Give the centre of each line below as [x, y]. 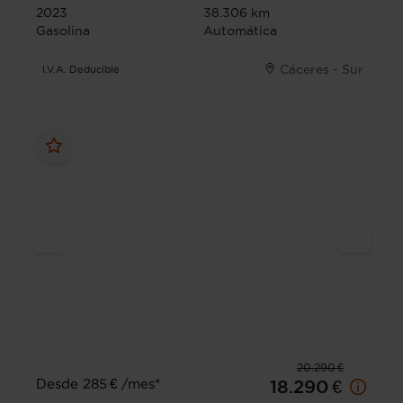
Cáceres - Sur [322, 70]
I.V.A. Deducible [81, 70]
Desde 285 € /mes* [98, 384]
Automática [240, 31]
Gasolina [63, 31]
